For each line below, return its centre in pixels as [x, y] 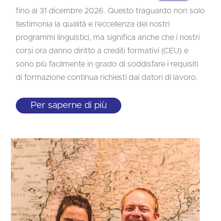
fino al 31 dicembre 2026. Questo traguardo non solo [110, 11]
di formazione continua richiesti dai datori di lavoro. [107, 77]
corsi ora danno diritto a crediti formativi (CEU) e [102, 51]
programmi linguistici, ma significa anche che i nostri [108, 37]
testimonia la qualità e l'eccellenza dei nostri [93, 24]
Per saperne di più [69, 106]
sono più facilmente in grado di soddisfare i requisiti [107, 64]
